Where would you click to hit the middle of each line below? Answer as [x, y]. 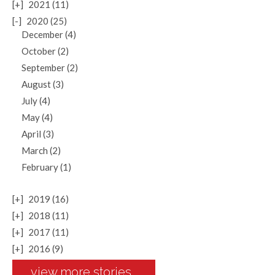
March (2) [41, 150]
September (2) [50, 68]
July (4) [36, 101]
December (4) [49, 34]
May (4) [37, 117]
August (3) [43, 84]
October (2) [45, 51]
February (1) [46, 167]
